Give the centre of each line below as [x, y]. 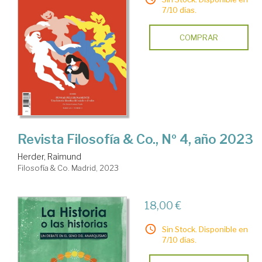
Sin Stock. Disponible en [205, 229]
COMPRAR [199, 37]
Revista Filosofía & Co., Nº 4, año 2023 [135, 139]
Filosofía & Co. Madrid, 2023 [68, 168]
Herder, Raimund [49, 156]
